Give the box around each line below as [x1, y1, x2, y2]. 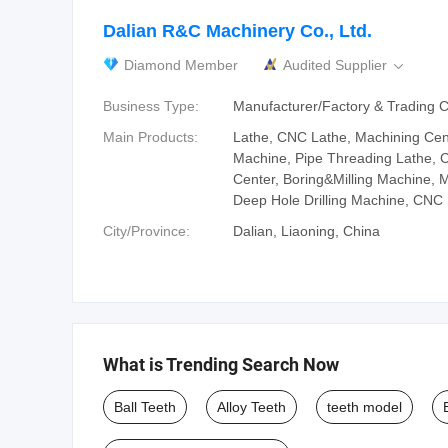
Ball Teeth [114, 399, 176, 415]
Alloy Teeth [217, 399, 286, 415]
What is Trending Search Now [103, 354, 339, 375]
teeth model [327, 399, 402, 415]
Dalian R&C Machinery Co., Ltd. [103, 21, 372, 41]
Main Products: [103, 129, 198, 145]
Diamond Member [124, 57, 238, 73]
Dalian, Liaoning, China [233, 223, 380, 239]
